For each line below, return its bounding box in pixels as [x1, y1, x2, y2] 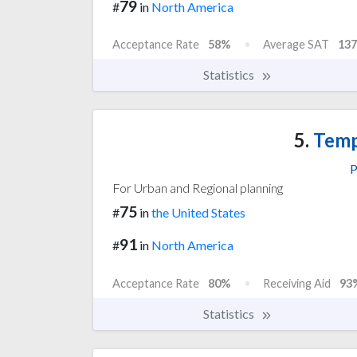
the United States [151, 205, 245, 221]
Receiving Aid [263, 277, 331, 291]
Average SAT [263, 37, 329, 52]
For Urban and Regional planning [112, 180, 283, 196]
